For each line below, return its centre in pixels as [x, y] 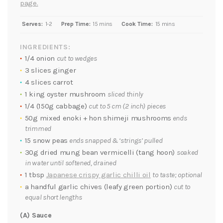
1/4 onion [41, 58]
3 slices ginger [50, 70]
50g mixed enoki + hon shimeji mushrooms [98, 118]
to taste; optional [177, 175]
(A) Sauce [36, 216]
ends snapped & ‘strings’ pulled [115, 141]
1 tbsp [35, 175]
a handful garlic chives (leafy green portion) [99, 187]
